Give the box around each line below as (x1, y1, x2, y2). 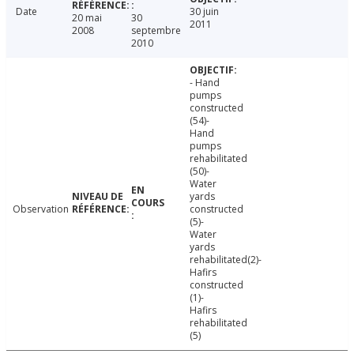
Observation (13, 202, 69, 217)
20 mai (71, 11, 102, 25)
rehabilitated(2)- (190, 253, 262, 267)
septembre (130, 24, 181, 38)
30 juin (190, 5, 220, 19)
